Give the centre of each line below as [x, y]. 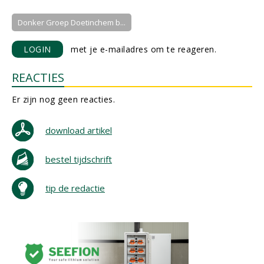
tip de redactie [75, 188]
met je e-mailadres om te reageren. [139, 49]
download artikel [79, 130]
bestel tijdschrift [79, 159]
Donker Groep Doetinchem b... [72, 22]
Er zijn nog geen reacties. [63, 99]
